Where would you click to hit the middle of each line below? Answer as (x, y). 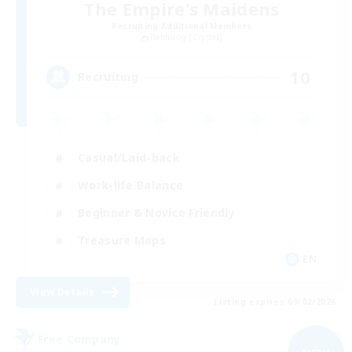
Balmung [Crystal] (187, 37)
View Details (62, 291)
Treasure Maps (122, 240)
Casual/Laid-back (129, 158)
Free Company (79, 339)
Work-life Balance (131, 185)
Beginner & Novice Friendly (156, 213)
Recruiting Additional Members (181, 26)
